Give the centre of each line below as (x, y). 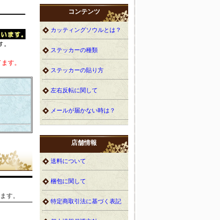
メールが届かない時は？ (83, 110)
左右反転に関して (74, 90)
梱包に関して (68, 181)
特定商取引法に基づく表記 (86, 201)
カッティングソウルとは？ (86, 30)
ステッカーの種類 (74, 50)
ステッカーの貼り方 (77, 70)
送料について (68, 161)
